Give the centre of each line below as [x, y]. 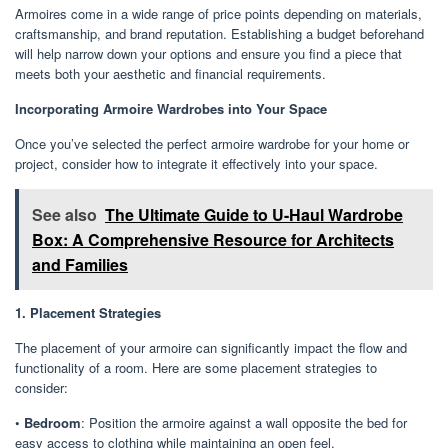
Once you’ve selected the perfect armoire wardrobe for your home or [212, 143]
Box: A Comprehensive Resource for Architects [213, 239]
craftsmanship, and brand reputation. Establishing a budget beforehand [219, 33]
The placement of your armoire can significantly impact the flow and [211, 347]
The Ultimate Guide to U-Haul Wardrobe [254, 214]
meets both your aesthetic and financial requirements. [170, 73]
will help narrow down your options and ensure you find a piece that [208, 53]
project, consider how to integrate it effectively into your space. [196, 163]
